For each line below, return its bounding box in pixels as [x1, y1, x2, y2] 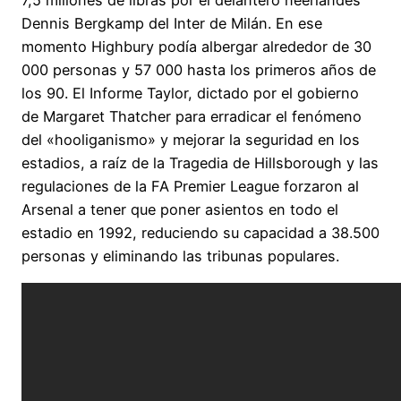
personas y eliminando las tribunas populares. [21, 247, 339, 266]
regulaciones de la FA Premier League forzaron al [21, 177, 359, 196]
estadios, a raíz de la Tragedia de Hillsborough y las [21, 154, 379, 173]
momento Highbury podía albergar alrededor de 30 [21, 38, 371, 56]
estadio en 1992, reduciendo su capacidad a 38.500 [21, 224, 380, 243]
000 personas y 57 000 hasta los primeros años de [21, 61, 376, 80]
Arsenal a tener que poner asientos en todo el [21, 200, 338, 219]
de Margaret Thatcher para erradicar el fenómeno [21, 107, 362, 126]
